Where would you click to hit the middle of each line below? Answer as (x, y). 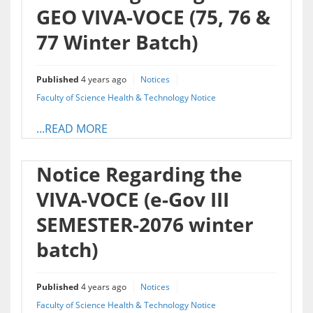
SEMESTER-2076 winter (145, 225)
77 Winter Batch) (117, 42)
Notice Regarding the (139, 174)
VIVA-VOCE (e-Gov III (133, 199)
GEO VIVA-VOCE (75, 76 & (153, 17)
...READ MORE (72, 129)
